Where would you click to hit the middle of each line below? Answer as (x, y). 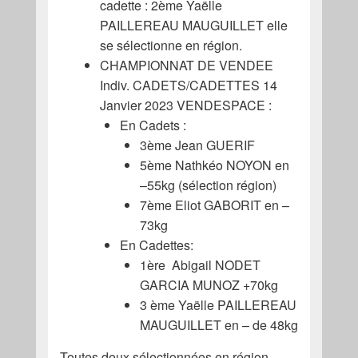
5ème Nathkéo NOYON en (214, 165)
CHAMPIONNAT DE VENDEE (186, 65)
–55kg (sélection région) (208, 185)
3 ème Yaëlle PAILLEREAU (218, 304)
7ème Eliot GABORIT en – (214, 205)
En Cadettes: (156, 245)
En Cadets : (153, 125)
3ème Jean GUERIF (197, 145)
